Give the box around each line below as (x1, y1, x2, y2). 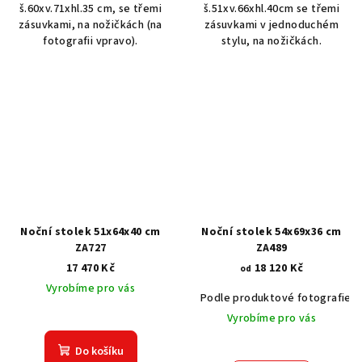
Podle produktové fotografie (200, 290, 351, 307)
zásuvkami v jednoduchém (204, 17, 339, 34)
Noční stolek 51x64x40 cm (20, 224, 161, 241)
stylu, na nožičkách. (221, 33, 322, 50)
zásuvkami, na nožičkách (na (19, 17, 162, 34)
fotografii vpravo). (43, 33, 138, 50)
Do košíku (74, 343, 124, 360)
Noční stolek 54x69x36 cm (201, 224, 342, 241)
